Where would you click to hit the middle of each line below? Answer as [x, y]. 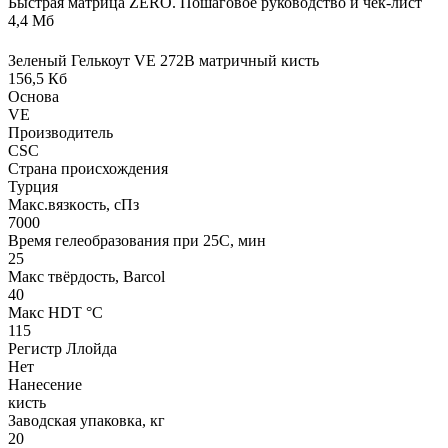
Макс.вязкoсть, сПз [73, 204]
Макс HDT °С [55, 312]
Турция [33, 186]
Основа [33, 96]
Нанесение [45, 384]
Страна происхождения [88, 168]
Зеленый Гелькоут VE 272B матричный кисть [163, 60]
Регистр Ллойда [62, 348]
